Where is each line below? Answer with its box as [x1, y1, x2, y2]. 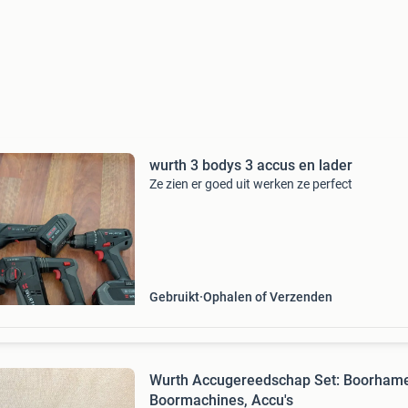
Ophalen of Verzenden [202, 290, 332, 304]
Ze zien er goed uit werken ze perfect [148, 177, 352, 191]
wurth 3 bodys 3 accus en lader [148, 157, 352, 174]
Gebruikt [148, 290, 199, 304]
